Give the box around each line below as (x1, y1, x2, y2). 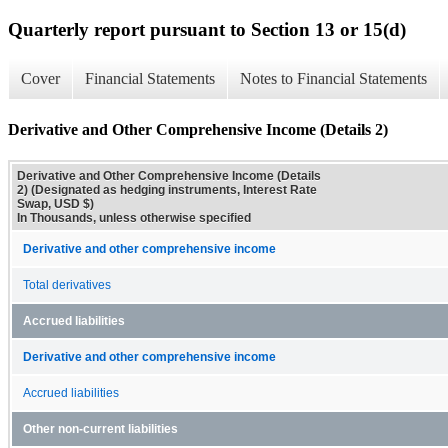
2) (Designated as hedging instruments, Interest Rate (17, 182, 317, 197)
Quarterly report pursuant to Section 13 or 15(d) (8, 18, 406, 40)
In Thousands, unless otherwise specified (17, 210, 251, 225)
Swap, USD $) (17, 196, 94, 211)
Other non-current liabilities (23, 422, 178, 435)
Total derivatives (23, 278, 111, 291)
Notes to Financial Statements (240, 70, 427, 88)
